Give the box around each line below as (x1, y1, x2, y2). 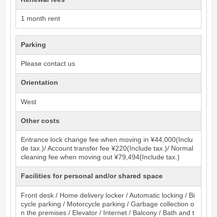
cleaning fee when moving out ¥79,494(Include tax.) (21, 154, 180, 161)
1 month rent (21, 15, 61, 23)
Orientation (21, 79, 59, 87)
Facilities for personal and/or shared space (21, 172, 163, 180)
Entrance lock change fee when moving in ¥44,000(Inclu (21, 136, 193, 144)
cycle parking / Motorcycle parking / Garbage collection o (21, 200, 195, 208)
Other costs (21, 117, 60, 124)
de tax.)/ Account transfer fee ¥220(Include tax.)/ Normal (21, 145, 194, 153)
